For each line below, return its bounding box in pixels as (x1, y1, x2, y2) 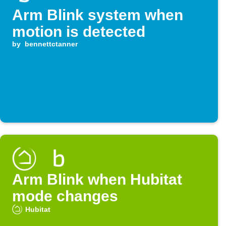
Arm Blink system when (12, 7, 183, 24)
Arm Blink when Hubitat (12, 171, 182, 188)
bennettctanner (24, 40, 78, 48)
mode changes (12, 188, 118, 205)
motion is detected (12, 23, 145, 40)
